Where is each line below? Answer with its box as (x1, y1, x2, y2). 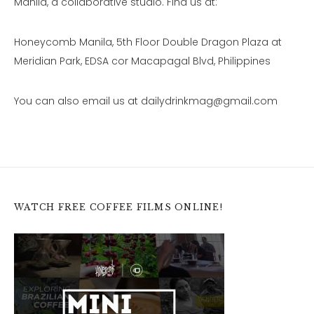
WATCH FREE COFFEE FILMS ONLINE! (14, 202, 223, 213)
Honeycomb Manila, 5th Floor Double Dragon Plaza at (14, 35, 282, 50)
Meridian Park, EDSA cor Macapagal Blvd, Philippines (14, 54, 271, 69)
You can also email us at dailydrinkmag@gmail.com (14, 94, 278, 109)
